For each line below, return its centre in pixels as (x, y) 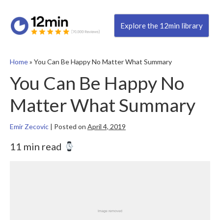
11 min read (37, 147)
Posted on (70, 127)
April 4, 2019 (107, 127)
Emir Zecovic (29, 127)
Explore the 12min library (161, 26)
